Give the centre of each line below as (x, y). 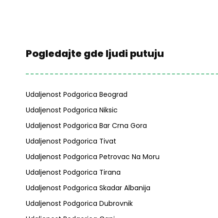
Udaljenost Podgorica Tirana (73, 172)
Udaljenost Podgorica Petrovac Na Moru (92, 157)
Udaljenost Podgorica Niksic (72, 110)
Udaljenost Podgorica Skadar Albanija (88, 188)
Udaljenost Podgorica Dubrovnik (79, 203)
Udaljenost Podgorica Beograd (76, 94)
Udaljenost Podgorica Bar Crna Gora (86, 126)
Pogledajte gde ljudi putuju (95, 54)
